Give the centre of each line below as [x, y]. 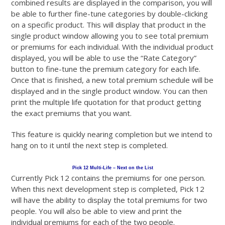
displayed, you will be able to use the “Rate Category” [104, 58]
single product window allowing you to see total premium [110, 36]
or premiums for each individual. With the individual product [113, 47]
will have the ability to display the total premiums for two [109, 200]
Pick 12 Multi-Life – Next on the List [113, 168]
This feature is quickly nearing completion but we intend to [112, 134]
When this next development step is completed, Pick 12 [108, 189]
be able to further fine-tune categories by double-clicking [110, 14]
